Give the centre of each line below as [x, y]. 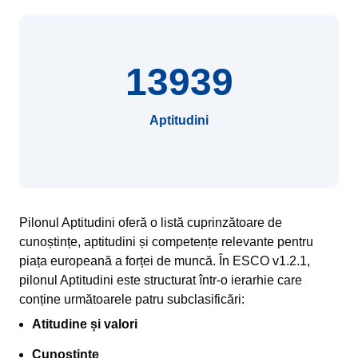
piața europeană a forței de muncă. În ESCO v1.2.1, [165, 261]
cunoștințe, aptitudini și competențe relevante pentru [166, 242]
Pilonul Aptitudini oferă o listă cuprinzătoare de [151, 223]
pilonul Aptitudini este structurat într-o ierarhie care [161, 280]
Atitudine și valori [85, 324]
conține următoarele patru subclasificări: [132, 299]
